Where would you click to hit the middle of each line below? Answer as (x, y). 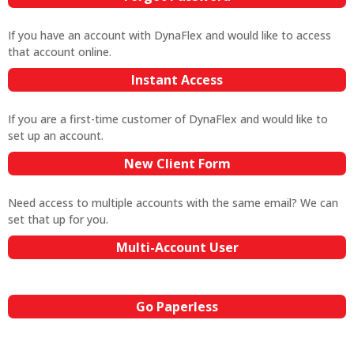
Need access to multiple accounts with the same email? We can (173, 203)
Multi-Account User (177, 247)
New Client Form (177, 164)
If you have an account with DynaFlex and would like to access (169, 35)
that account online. (60, 52)
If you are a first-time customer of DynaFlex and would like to (168, 119)
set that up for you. (58, 219)
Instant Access (177, 80)
